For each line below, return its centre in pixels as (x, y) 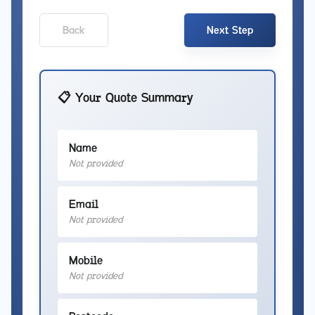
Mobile (86, 261)
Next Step (230, 31)
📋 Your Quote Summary (126, 98)
